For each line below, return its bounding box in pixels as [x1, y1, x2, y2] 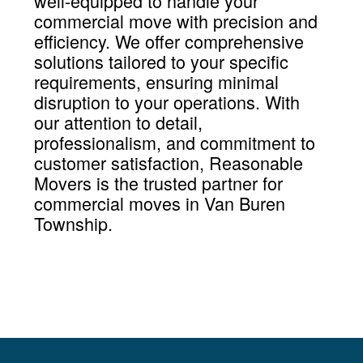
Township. [33, 210, 113, 236]
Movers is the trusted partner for [33, 169, 283, 195]
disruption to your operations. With [33, 88, 300, 114]
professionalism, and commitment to [33, 129, 315, 155]
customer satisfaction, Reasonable [33, 149, 303, 175]
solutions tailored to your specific [33, 48, 288, 74]
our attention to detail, [33, 109, 203, 135]
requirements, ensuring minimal [33, 68, 279, 94]
